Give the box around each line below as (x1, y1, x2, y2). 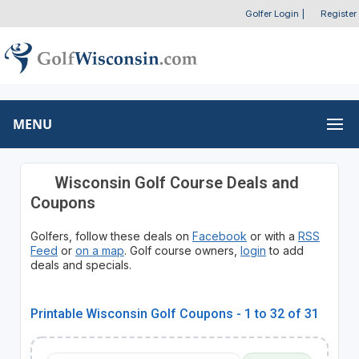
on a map (75, 243, 124, 257)
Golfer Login (244, 8, 299, 19)
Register (321, 8, 357, 19)
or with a (246, 228, 298, 243)
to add (265, 243, 304, 257)
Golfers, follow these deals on (30, 228, 192, 243)
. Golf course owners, (123, 243, 240, 257)
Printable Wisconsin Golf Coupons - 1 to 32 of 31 (30, 305, 319, 321)
